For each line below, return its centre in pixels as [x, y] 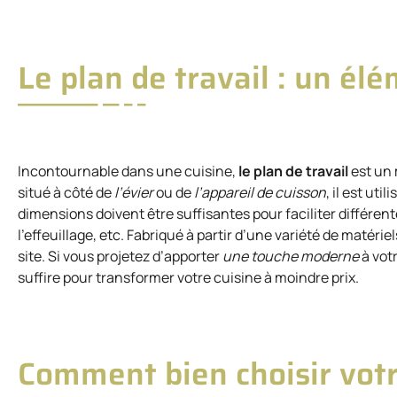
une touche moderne [291, 256]
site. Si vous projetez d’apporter [120, 256]
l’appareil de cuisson [260, 192]
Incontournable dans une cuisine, [128, 171]
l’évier [134, 192]
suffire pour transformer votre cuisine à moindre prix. [188, 277]
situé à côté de [66, 192]
